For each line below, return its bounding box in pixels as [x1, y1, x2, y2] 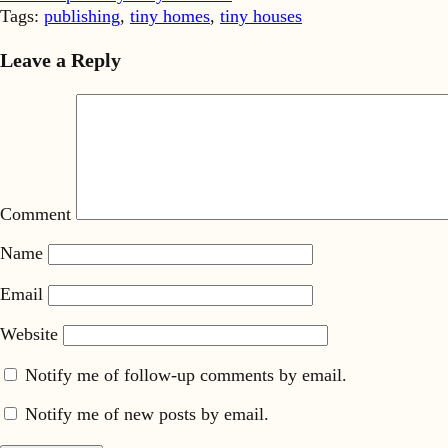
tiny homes [130, 5, 210, 26]
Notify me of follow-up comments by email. [25, 364, 347, 385]
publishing [44, 5, 120, 26]
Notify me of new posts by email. [25, 404, 269, 425]
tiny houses [220, 5, 302, 26]
